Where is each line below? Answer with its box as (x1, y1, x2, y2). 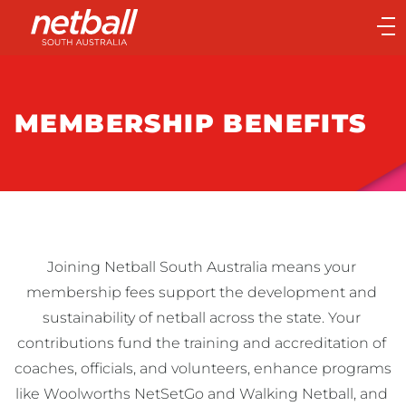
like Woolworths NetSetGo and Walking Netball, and (14, 385, 388, 402)
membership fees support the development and (25, 284, 377, 301)
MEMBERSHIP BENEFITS (14, 107, 367, 139)
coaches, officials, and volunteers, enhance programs (14, 360, 391, 377)
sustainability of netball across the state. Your (42, 309, 361, 326)
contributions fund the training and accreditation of (16, 334, 386, 352)
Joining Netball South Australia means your (46, 258, 356, 275)
